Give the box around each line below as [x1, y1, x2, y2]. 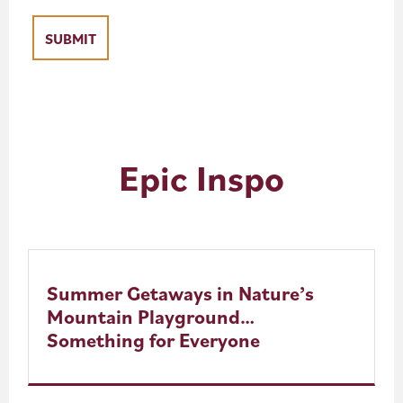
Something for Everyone [47, 326, 261, 353]
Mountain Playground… [47, 302, 255, 329]
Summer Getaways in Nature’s [47, 279, 315, 306]
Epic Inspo [119, 153, 284, 201]
